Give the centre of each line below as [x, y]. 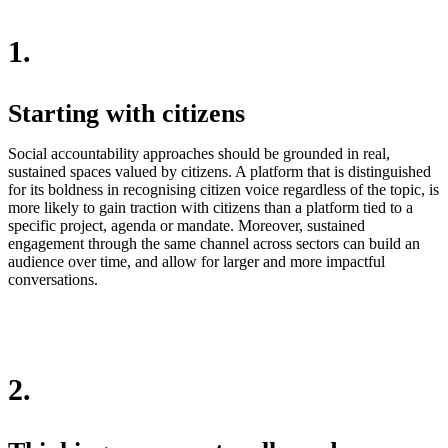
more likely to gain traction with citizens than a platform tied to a [210, 207]
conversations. [53, 279]
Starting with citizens [126, 113]
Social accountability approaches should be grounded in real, [199, 153]
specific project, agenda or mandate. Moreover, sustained [186, 225]
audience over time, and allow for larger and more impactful [196, 261]
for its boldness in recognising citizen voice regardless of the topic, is [223, 189]
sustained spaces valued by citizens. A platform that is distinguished [219, 171]
